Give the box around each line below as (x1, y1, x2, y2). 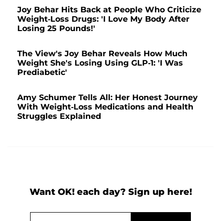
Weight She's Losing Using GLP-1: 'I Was (17, 58, 183, 68)
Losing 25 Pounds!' (17, 24, 95, 34)
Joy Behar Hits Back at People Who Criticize (17, 5, 201, 15)
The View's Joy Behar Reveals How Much (17, 49, 187, 59)
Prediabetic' (17, 68, 67, 77)
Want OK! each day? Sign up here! (29, 186, 192, 198)
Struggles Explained (17, 111, 101, 121)
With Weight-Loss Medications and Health (17, 102, 193, 112)
